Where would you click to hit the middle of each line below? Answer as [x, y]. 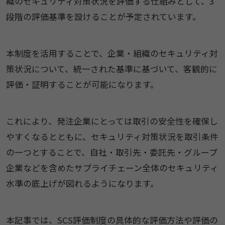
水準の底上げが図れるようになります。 [82, 183]
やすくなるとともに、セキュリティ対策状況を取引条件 [112, 136]
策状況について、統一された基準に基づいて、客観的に [111, 69]
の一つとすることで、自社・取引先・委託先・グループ [111, 152]
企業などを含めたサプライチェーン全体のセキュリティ [112, 167]
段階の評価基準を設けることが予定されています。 [103, 17]
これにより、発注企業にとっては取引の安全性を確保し [112, 121]
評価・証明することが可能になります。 [82, 84]
